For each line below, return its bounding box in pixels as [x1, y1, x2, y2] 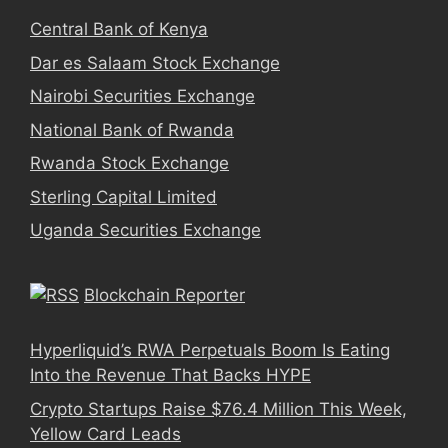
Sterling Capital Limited [30, 186, 217, 207]
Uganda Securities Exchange [30, 220, 261, 240]
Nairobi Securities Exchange [30, 86, 255, 106]
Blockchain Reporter [84, 285, 245, 305]
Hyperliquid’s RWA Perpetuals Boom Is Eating [30, 340, 390, 360]
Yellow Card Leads [30, 423, 181, 444]
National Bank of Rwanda [30, 119, 234, 140]
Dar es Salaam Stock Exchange [30, 52, 280, 73]
